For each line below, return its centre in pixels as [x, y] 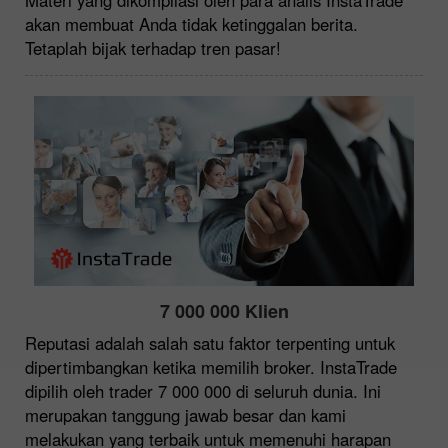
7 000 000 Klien [224, 310]
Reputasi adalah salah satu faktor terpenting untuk [210, 342]
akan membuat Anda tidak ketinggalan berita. [191, 23]
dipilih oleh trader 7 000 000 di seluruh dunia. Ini [203, 390]
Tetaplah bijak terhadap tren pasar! [153, 47]
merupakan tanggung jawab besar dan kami [185, 414]
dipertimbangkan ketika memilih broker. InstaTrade [211, 366]
